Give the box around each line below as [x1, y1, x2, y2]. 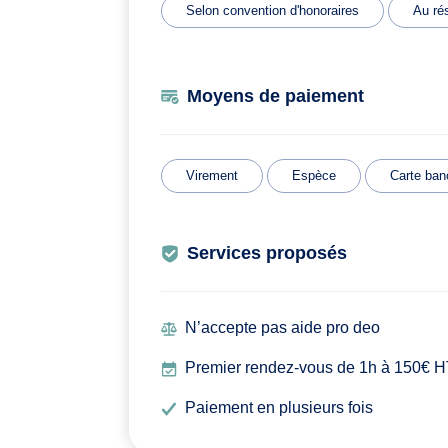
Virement [186, 168, 238, 184]
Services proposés [187, 243, 347, 264]
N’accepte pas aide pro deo [185, 319, 380, 337]
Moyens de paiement [187, 86, 364, 107]
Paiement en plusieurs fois [185, 399, 373, 417]
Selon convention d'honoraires [186, 3, 359, 19]
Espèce [292, 168, 336, 184]
